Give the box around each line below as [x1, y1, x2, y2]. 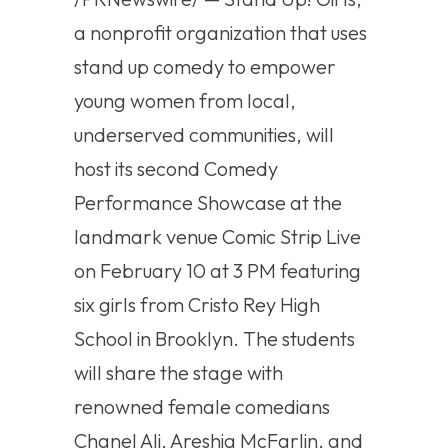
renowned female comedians [74, 394, 330, 420]
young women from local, [74, 88, 296, 114]
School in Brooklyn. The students [74, 326, 355, 352]
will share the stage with [74, 360, 283, 386]
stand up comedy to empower [74, 54, 336, 80]
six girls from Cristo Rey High [74, 292, 320, 318]
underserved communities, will [74, 122, 334, 148]
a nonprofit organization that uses [74, 20, 367, 46]
